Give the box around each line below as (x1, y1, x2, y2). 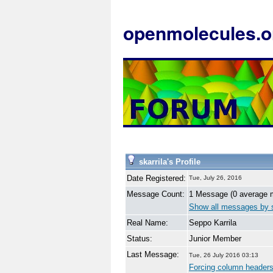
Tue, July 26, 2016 (189, 174, 242, 181)
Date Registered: (127, 174, 186, 183)
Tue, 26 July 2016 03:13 (189, 252, 258, 258)
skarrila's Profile (136, 157, 200, 166)
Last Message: (127, 250, 179, 259)
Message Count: (127, 190, 185, 199)
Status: (127, 234, 152, 243)
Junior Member (189, 234, 241, 243)
